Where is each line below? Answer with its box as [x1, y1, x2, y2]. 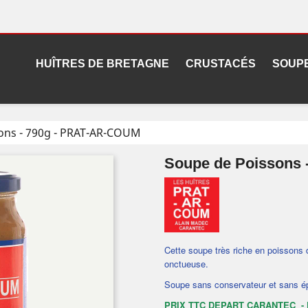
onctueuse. [164, 257, 208, 270]
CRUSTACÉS [185, 58, 256, 69]
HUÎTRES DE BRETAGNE [35, 58, 169, 69]
